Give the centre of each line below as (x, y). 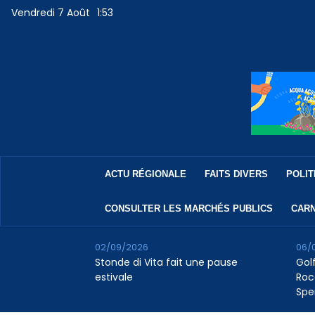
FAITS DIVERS (236, 174)
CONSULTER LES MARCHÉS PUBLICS (188, 209)
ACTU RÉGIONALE (145, 174)
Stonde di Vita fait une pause (166, 263)
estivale (114, 277)
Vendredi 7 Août (51, 13)
